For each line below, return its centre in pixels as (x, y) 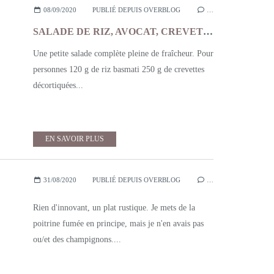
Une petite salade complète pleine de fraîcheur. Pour (123, 54)
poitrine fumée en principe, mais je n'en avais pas (118, 224)
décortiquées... (58, 85)
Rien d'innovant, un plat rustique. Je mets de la (114, 208)
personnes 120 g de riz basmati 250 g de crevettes (119, 69)
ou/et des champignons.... (77, 239)
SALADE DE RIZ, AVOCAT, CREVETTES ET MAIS (208, 31)
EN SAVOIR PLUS (75, 139)
